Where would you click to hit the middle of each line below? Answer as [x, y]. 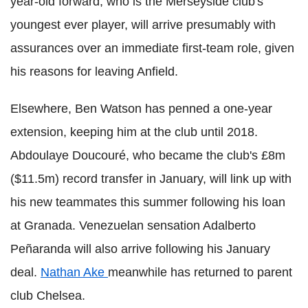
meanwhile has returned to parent [200, 273]
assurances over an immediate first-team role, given [152, 48]
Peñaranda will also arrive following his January [140, 249]
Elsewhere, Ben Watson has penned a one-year [141, 109]
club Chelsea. [48, 296]
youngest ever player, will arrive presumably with [143, 25]
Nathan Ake [74, 273]
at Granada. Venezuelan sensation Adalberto [133, 226]
